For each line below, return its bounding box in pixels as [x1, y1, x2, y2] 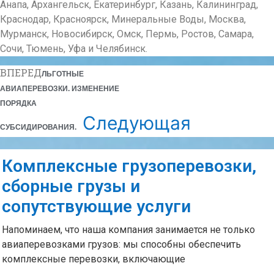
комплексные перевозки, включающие [2, 253, 185, 265]
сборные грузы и [2, 176, 140, 196]
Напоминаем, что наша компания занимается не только [2, 223, 255, 235]
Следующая [83, 111, 191, 134]
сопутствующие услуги [2, 196, 191, 217]
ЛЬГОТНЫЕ [42, 69, 84, 78]
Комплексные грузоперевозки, [2, 155, 256, 176]
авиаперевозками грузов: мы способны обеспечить [2, 238, 241, 250]
